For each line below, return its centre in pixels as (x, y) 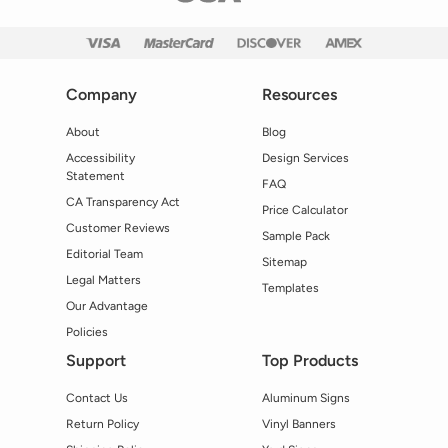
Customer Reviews (118, 227)
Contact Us (97, 397)
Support (96, 360)
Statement (95, 175)
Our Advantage (107, 305)
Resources (299, 94)
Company (101, 94)
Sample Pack (296, 235)
